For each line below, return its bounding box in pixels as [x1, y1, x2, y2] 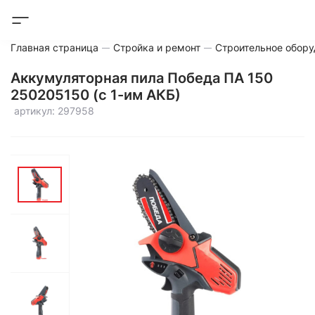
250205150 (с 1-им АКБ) [11, 86, 181, 103]
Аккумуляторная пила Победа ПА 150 [11, 70, 273, 86]
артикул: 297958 [14, 105, 94, 117]
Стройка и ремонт [113, 41, 200, 53]
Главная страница [11, 41, 98, 53]
